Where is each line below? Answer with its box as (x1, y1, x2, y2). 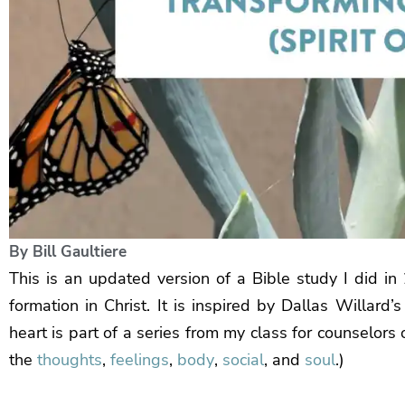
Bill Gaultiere (33, 240, 127, 262)
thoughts (37, 348, 102, 371)
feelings (110, 348, 169, 371)
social (222, 348, 264, 371)
